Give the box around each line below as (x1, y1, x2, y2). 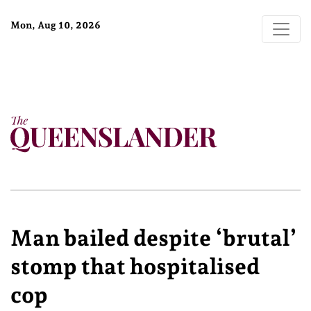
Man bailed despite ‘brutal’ (10, 225, 297, 251)
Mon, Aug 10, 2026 (10, 19, 101, 31)
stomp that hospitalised (10, 253, 260, 280)
